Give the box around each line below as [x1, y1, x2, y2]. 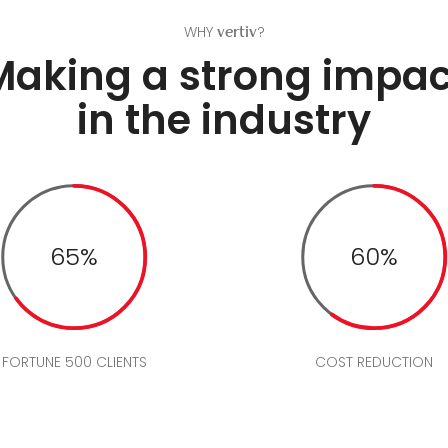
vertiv [216, 27, 257, 40]
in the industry [77, 92, 371, 148]
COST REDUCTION [315, 352, 433, 372]
